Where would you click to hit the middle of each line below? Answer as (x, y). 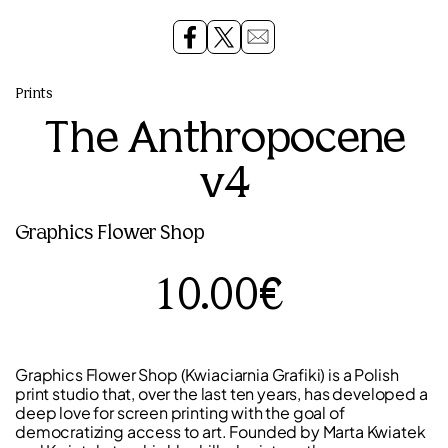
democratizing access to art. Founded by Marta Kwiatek (220, 432)
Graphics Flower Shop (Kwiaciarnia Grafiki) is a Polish (207, 375)
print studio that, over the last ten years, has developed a (221, 394)
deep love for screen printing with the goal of (180, 413)
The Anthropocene (224, 141)
